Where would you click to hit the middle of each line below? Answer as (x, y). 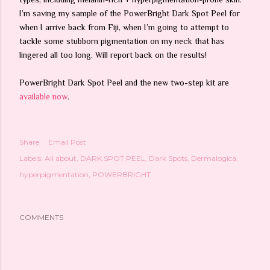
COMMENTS (41, 217)
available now (43, 96)
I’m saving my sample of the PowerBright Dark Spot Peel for (130, 13)
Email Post (67, 142)
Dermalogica (214, 158)
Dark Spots (168, 158)
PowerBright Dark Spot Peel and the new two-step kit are (124, 83)
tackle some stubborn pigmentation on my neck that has (122, 41)
